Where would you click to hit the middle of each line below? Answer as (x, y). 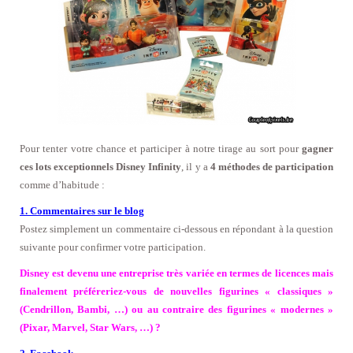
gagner (318, 149)
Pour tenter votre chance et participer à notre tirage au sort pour (161, 149)
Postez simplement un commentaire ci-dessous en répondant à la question (176, 229)
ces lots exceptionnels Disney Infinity (101, 167)
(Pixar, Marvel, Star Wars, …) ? (90, 328)
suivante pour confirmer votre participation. (113, 247)
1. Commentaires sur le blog (82, 211)
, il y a (196, 167)
